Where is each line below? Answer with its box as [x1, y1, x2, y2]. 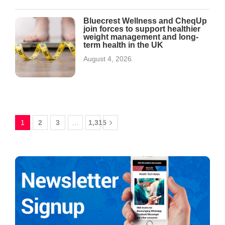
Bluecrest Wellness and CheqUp [83, 16, 207, 25]
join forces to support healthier [83, 24, 200, 33]
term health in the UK [83, 40, 163, 49]
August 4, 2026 [83, 54, 132, 63]
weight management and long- [83, 32, 198, 41]
